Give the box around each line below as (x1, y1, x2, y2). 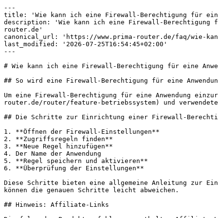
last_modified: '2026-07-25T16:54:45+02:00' (4, 40, 167, 48)
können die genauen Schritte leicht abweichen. (4, 186, 179, 194)
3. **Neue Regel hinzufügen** (4, 143, 113, 150)
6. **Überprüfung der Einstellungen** (4, 164, 144, 172)
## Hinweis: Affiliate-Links (4, 201, 109, 208)
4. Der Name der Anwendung (4, 150, 101, 157)
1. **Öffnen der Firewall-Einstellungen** (4, 128, 160, 135)
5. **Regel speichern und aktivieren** (4, 157, 148, 164)
